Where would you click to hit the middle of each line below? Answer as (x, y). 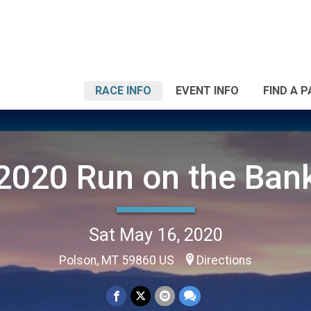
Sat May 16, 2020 (155, 234)
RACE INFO (123, 91)
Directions (224, 260)
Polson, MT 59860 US (118, 260)
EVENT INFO (207, 91)
